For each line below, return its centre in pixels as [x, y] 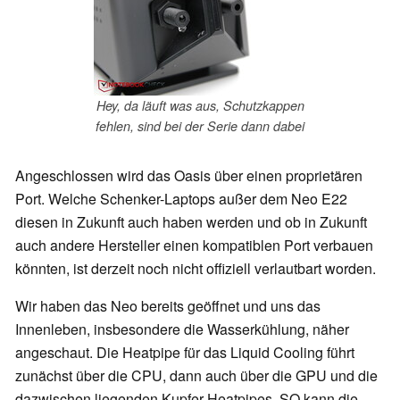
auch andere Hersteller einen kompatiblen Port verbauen [194, 245]
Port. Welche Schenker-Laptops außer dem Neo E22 [181, 198]
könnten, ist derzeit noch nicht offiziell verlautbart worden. [196, 268]
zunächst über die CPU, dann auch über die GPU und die [196, 375]
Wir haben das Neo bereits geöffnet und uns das [168, 305]
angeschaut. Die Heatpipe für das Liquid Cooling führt [185, 352]
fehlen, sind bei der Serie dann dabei [200, 126]
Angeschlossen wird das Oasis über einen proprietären [189, 175]
